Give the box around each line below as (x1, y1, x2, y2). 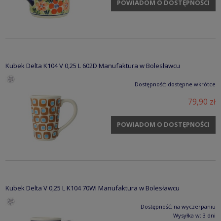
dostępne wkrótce (168, 80, 216, 88)
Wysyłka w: (173, 211, 201, 219)
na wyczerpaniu (174, 202, 216, 210)
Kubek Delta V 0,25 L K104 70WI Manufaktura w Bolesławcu (5, 183, 180, 192)
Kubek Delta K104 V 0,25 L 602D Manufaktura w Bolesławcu (5, 61, 180, 70)
